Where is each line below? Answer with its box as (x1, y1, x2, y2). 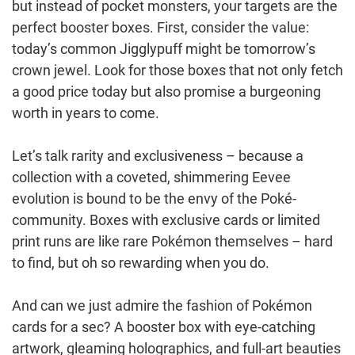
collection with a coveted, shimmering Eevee (12, 168, 291, 185)
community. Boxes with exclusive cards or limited (12, 211, 320, 228)
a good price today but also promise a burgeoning (12, 82, 321, 100)
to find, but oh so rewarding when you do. (12, 254, 269, 271)
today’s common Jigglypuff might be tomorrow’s (12, 40, 315, 57)
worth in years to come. (12, 104, 159, 121)
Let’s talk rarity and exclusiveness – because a (12, 147, 303, 164)
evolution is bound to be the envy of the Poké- (12, 189, 296, 207)
